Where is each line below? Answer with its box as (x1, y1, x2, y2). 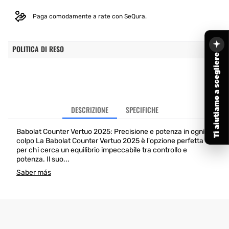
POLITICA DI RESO (12, 43, 64, 54)
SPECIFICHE (125, 104, 158, 115)
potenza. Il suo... (16, 155, 70, 164)
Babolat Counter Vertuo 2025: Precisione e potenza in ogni (16, 127, 204, 136)
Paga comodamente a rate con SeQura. (33, 13, 147, 20)
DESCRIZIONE (71, 104, 108, 115)
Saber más (16, 168, 51, 177)
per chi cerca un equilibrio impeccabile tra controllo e (16, 146, 187, 154)
